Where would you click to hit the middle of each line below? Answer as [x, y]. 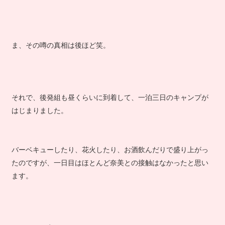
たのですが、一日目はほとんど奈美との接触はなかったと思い [110, 170]
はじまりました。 [39, 118]
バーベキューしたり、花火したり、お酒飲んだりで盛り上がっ [110, 157]
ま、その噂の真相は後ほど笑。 [61, 52]
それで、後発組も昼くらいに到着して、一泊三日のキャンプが [110, 104]
